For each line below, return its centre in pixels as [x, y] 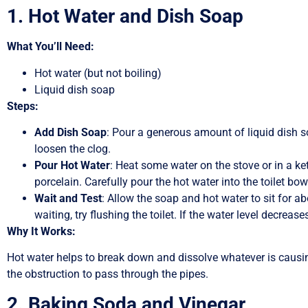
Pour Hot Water [72, 165]
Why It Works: [41, 231]
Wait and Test [68, 198]
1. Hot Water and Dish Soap [125, 16]
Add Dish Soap [70, 132]
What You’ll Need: [51, 47]
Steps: [23, 106]
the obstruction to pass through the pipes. [108, 274]
